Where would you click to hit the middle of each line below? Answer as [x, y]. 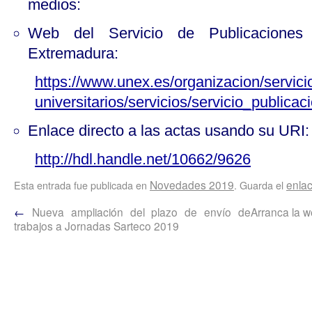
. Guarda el [260, 185]
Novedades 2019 [192, 185]
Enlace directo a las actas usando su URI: [168, 131]
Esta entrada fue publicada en [82, 185]
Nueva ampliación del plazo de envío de [138, 212]
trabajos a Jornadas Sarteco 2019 [96, 226]
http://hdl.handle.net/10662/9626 [143, 159]
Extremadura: [73, 53]
